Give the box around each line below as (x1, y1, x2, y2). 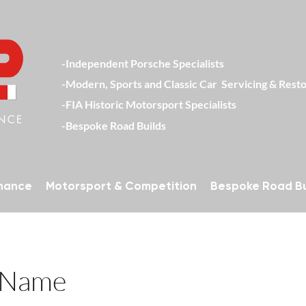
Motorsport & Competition (46, 179, 197, 193)
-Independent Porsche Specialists (61, 57, 224, 70)
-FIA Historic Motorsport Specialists (61, 98, 236, 111)
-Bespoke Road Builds (61, 119, 166, 132)
